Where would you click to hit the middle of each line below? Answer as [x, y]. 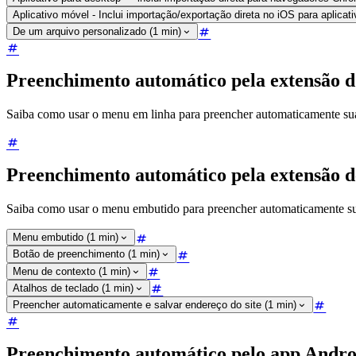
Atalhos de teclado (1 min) [73, 288]
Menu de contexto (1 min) [72, 271]
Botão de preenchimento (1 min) [86, 254]
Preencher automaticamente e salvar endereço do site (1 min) [155, 304]
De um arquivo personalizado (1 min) [97, 31]
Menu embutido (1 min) [66, 238]
